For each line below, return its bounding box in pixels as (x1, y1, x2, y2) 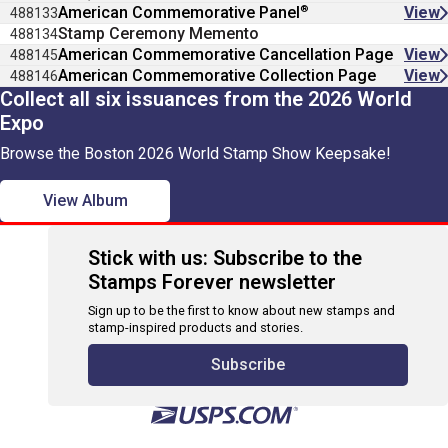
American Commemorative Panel (58, 3, 300, 22)
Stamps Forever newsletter (88, 270, 336, 294)
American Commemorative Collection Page (58, 66, 376, 85)
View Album (42, 191, 128, 210)
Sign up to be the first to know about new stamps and (88, 303, 395, 318)
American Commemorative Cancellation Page (58, 45, 393, 64)
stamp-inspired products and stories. (88, 320, 303, 335)
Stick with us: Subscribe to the (88, 246, 362, 270)
